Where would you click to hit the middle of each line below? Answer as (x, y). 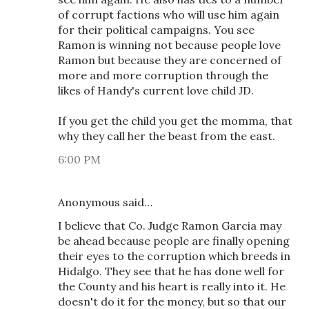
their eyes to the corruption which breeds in (174, 256)
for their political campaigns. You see (156, 30)
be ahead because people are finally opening (174, 241)
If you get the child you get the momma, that (175, 121)
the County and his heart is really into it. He (172, 286)
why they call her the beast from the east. (167, 136)
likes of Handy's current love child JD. (156, 90)
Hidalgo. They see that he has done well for (171, 271)
